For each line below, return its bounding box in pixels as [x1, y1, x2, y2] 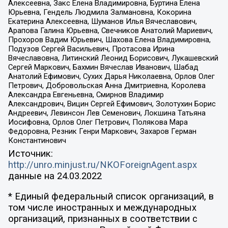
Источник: [8, 148, 53, 159]
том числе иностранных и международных [8, 202, 196, 214]
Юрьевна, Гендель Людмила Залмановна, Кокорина [8, 8, 191, 17]
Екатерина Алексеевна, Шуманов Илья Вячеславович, [8, 17, 197, 26]
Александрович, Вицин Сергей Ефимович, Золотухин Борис [8, 99, 216, 109]
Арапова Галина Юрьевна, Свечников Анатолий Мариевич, [8, 26, 213, 36]
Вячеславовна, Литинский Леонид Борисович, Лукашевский [8, 53, 218, 63]
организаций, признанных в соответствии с [8, 213, 197, 225]
